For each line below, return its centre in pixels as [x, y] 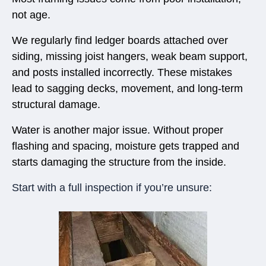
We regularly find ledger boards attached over [120, 40]
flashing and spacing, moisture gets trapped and [126, 146]
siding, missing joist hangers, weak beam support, [130, 56]
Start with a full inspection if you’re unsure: [112, 187]
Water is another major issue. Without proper [118, 130]
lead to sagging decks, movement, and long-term [127, 88]
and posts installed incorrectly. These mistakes [122, 72]
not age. [31, 15]
